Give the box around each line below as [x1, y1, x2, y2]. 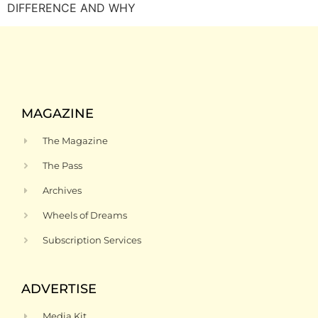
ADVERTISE [21, 281, 97, 297]
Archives [43, 185, 82, 197]
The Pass [43, 160, 83, 172]
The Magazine [43, 135, 109, 147]
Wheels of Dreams [43, 209, 128, 221]
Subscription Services [43, 234, 142, 246]
